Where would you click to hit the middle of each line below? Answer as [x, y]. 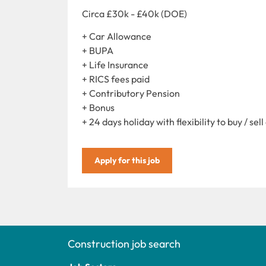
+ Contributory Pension [131, 93]
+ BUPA [98, 50]
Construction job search [124, 243]
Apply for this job [127, 160]
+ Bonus [98, 107]
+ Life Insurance [115, 64]
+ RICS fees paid [116, 79]
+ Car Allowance [117, 36]
